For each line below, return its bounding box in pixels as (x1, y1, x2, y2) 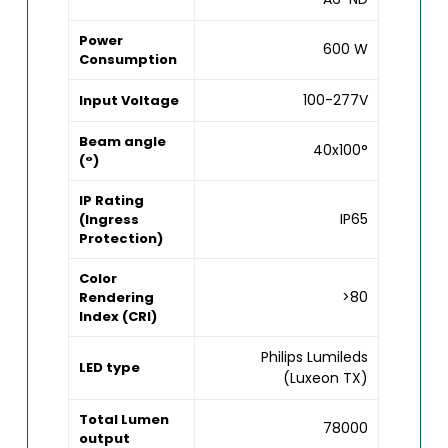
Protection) (79, 228, 164, 248)
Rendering (79, 287, 155, 307)
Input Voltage (79, 90, 180, 110)
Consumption (79, 49, 178, 69)
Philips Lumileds (261, 346, 369, 367)
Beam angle (79, 131, 167, 151)
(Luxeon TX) (283, 367, 369, 388)
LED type (79, 357, 141, 377)
